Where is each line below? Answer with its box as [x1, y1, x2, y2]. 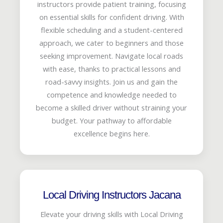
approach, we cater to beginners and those [39, 37, 184, 48]
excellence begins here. [73, 128, 150, 138]
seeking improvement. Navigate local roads [40, 50, 183, 61]
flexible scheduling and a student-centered [40, 24, 183, 35]
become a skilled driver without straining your [36, 102, 187, 112]
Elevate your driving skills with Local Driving [40, 209, 183, 219]
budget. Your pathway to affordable [51, 115, 172, 125]
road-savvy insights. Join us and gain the [45, 76, 178, 87]
